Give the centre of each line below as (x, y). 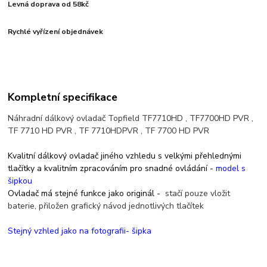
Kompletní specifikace (63, 97)
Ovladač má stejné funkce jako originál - (86, 194)
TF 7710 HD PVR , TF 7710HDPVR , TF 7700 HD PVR (109, 131)
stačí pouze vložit (198, 194)
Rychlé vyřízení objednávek (56, 32)
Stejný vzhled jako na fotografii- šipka (80, 231)
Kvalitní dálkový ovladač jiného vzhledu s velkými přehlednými (125, 156)
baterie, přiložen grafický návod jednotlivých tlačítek (106, 206)
